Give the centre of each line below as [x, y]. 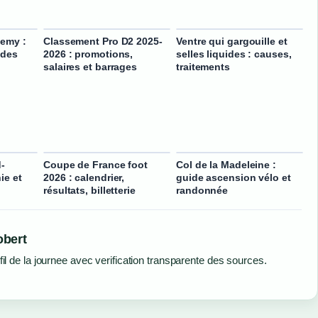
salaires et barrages [91, 66]
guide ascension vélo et [234, 178]
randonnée [202, 191]
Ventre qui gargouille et [232, 41]
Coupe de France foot [95, 165]
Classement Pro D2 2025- [103, 41]
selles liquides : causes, [234, 54]
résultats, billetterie [89, 191]
